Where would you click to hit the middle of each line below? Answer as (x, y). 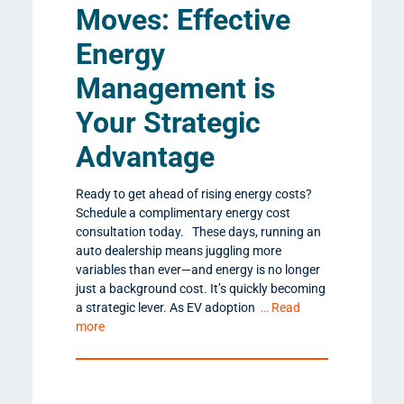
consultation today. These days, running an (198, 232)
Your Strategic (168, 123)
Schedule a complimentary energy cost (183, 213)
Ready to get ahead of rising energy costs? (194, 194)
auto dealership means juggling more (179, 251)
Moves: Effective (183, 20)
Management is (175, 89)
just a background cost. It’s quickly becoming (201, 289)
